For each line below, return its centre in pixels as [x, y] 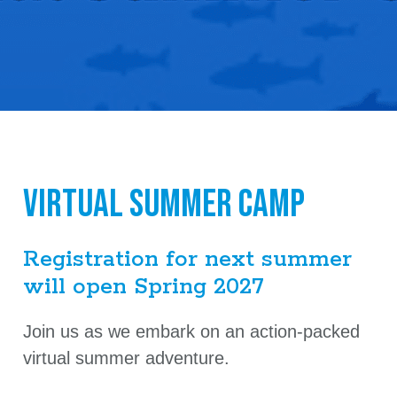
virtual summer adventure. [126, 358]
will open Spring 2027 [144, 286]
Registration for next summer [187, 259]
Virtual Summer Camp [164, 204]
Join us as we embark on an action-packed [191, 331]
